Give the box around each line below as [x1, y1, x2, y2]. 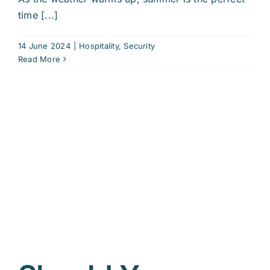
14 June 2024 [18, 41, 71, 51]
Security [124, 41, 155, 51]
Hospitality [79, 41, 119, 51]
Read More [18, 54, 61, 64]
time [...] [18, 9, 58, 22]
